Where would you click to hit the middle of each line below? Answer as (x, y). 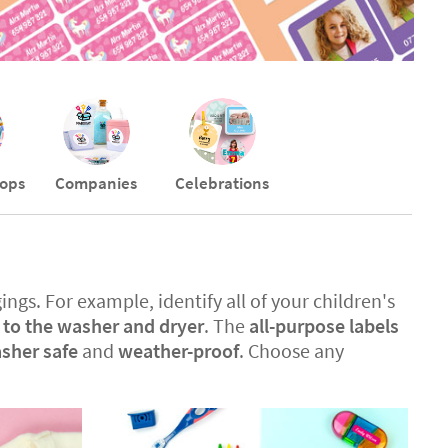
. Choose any (291, 351)
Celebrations (222, 183)
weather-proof (178, 351)
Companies (96, 183)
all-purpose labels (324, 326)
